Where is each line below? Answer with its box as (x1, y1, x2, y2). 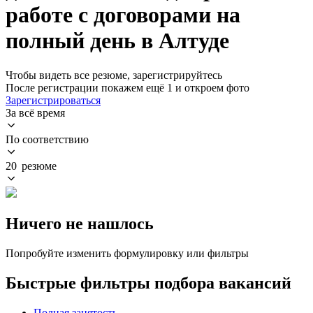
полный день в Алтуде (6, 28, 229, 54)
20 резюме (6, 159, 57, 172)
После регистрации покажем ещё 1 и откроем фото (6, 81, 249, 94)
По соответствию (6, 133, 89, 145)
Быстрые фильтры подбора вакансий (6, 273, 291, 292)
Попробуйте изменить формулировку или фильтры (6, 247, 249, 259)
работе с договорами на (6, 2, 240, 28)
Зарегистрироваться (6, 94, 101, 106)
